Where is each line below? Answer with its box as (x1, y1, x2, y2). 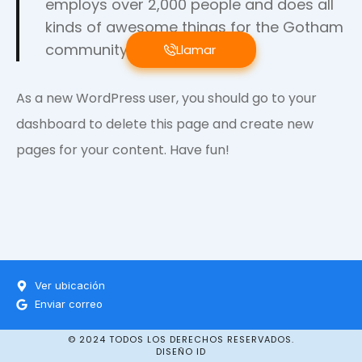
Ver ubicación (34, 279, 105, 292)
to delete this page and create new (86, 115, 314, 133)
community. (45, 40, 130, 60)
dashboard (16, 115, 86, 133)
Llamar (175, 40, 216, 58)
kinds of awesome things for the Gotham (45, 17, 343, 37)
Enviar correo (34, 297, 103, 310)
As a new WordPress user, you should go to (16, 89, 288, 107)
